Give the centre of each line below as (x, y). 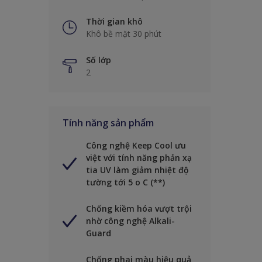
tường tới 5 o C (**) (125, 182)
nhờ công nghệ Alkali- (130, 221)
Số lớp (99, 60)
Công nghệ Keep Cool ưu (136, 146)
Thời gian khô (114, 22)
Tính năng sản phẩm (108, 123)
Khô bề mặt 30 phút (124, 34)
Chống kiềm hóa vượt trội (139, 209)
